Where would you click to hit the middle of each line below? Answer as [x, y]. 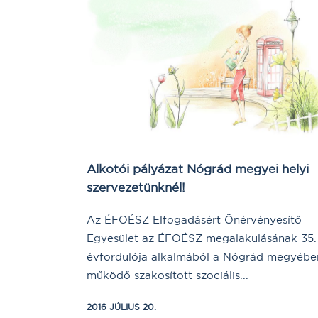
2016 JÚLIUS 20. [121, 307]
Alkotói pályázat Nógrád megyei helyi [198, 169]
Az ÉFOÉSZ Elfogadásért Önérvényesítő [194, 220]
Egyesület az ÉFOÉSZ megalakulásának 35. [202, 238]
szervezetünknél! [136, 187]
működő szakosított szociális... [168, 275]
